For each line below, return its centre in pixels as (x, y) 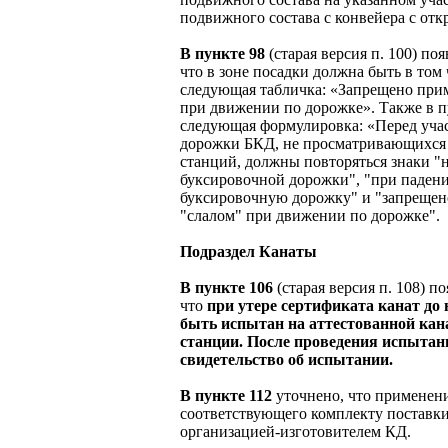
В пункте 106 (226, 287)
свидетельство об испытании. (286, 359)
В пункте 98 (222, 53)
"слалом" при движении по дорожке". (310, 215)
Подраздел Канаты (248, 251)
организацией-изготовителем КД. (295, 431)
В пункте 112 (226, 395)
